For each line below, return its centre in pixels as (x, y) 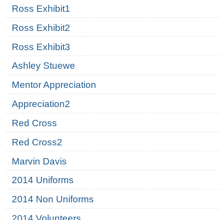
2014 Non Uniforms (53, 199)
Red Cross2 (37, 142)
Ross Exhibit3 (41, 47)
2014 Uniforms (42, 180)
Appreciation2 (41, 104)
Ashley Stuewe (43, 66)
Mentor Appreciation (54, 85)
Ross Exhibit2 (41, 27)
